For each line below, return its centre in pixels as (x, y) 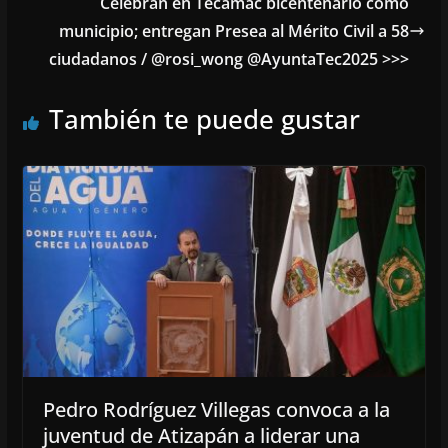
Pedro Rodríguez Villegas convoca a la (216, 410)
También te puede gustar (204, 118)
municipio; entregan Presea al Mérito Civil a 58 (234, 30)
